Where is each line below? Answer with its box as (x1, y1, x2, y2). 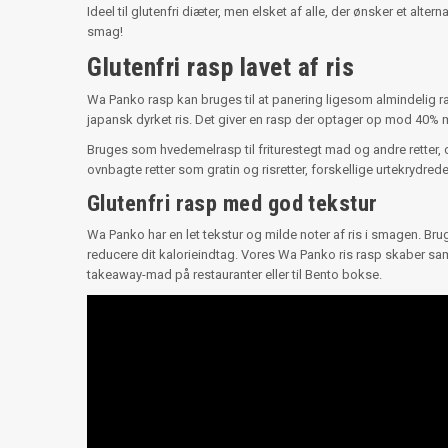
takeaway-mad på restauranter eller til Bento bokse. (87, 266, 382, 282)
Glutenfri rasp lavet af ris (87, 51, 355, 82)
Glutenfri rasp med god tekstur (87, 189, 378, 217)
